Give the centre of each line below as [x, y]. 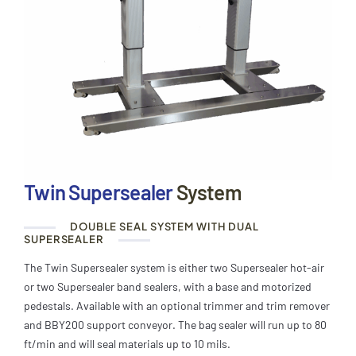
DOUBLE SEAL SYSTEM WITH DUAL [164, 226]
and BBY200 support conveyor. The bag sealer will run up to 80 [175, 324]
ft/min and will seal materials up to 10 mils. [127, 343]
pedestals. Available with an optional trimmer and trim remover [177, 305]
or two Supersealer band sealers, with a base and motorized [168, 286]
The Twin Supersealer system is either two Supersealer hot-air [174, 267]
